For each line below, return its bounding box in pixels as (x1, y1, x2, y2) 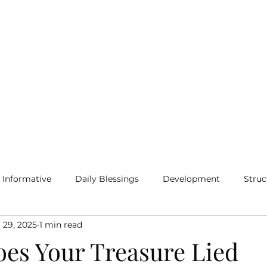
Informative (2, 173, 51, 185)
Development (163, 173, 220, 185)
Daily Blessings (75, 173, 139, 185)
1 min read (39, 219, 82, 231)
